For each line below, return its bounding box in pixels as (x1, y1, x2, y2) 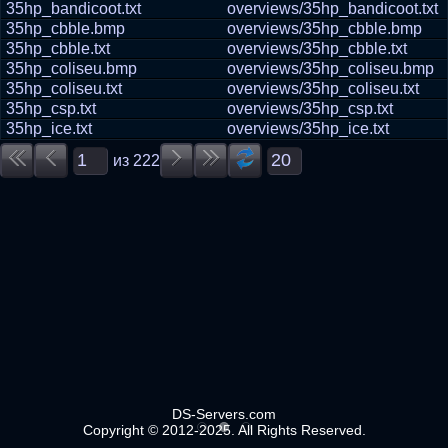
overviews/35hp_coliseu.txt (227, 80, 419, 97)
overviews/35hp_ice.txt (227, 120, 389, 137)
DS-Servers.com (172, 406, 276, 422)
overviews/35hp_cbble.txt (227, 40, 407, 57)
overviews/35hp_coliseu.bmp (227, 60, 434, 77)
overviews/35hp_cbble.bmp (227, 20, 422, 37)
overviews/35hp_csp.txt (227, 100, 393, 117)
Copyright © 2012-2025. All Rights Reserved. (82, 422, 366, 438)
